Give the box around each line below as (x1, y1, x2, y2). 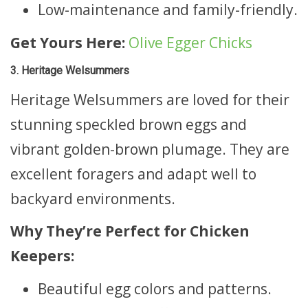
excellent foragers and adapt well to (10, 164, 256, 184)
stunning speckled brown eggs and (10, 114, 247, 134)
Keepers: (10, 246, 74, 265)
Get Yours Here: (10, 32, 125, 52)
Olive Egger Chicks (129, 32, 252, 52)
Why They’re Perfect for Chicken (10, 221, 250, 241)
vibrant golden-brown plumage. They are (10, 139, 289, 159)
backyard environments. (10, 188, 175, 208)
